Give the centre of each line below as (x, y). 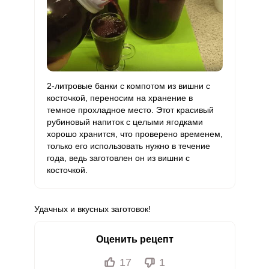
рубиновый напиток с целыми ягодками (125, 122)
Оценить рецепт (134, 239)
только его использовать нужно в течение (128, 146)
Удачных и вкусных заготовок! (92, 209)
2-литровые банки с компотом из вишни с (128, 86)
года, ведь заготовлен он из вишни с (118, 158)
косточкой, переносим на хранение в (119, 98)
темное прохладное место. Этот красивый (130, 110)
